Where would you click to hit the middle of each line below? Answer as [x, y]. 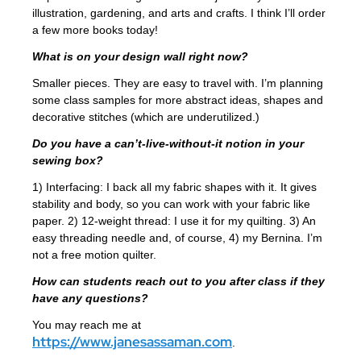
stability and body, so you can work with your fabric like [171, 204]
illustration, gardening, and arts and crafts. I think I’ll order [179, 13]
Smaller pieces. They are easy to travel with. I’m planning [178, 83]
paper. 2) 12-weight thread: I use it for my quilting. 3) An [174, 221]
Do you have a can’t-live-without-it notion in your [168, 144]
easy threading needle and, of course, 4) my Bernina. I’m [177, 238]
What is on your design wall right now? [140, 57]
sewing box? [68, 161]
